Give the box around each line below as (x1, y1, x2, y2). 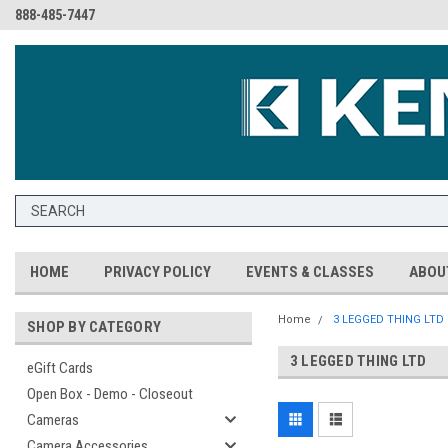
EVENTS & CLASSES (246, 263, 374, 281)
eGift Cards (27, 359, 93, 377)
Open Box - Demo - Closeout (27, 385, 193, 403)
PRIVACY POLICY (104, 263, 211, 281)
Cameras (27, 411, 79, 429)
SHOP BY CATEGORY (27, 318, 161, 336)
